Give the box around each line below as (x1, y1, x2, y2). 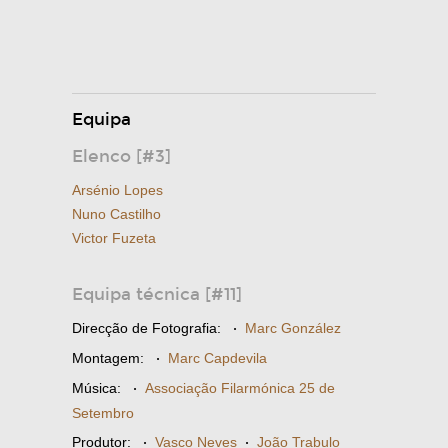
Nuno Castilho (72, 206, 161, 222)
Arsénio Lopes (72, 182, 163, 198)
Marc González (245, 320, 341, 336)
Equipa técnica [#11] (72, 284, 242, 305)
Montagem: (72, 350, 144, 366)
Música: (72, 380, 121, 396)
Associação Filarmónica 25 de (145, 380, 335, 396)
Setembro (72, 405, 134, 421)
